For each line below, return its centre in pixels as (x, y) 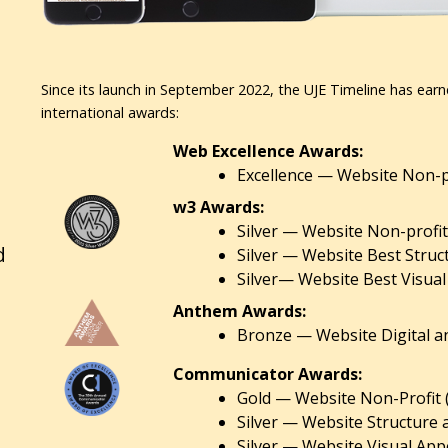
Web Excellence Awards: (267, 150)
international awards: (109, 113)
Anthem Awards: (239, 310)
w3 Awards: (218, 206)
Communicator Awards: (267, 373)
